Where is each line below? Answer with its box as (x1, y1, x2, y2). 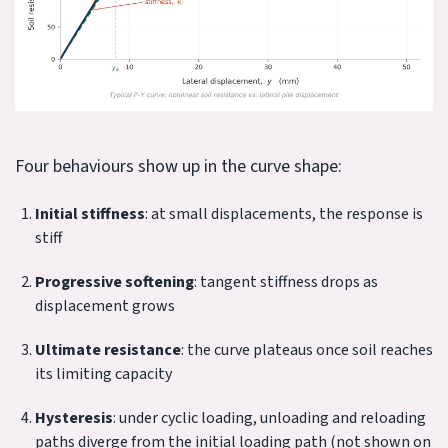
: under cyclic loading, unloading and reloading (113, 407, 426, 430)
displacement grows (35, 295, 175, 318)
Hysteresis (35, 407, 113, 430)
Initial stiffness (35, 203, 145, 226)
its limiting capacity (35, 363, 172, 386)
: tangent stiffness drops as (194, 271, 378, 294)
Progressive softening (35, 271, 194, 294)
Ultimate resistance (35, 339, 181, 362)
